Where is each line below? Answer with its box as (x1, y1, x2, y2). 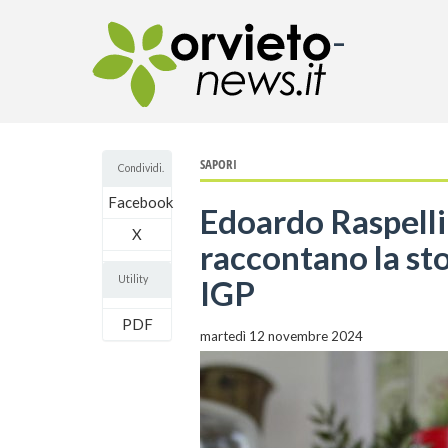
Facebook (108, 193, 173, 211)
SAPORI (199, 155, 237, 173)
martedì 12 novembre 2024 (199, 327, 363, 344)
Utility (118, 273, 148, 285)
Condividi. (118, 162, 164, 174)
